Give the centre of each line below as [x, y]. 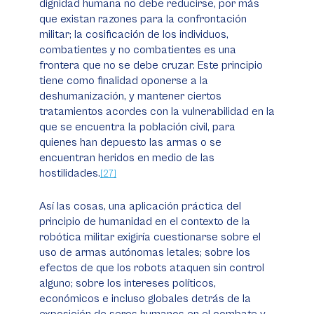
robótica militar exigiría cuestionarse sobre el [150, 237]
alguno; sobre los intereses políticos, [128, 283]
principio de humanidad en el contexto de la [145, 221]
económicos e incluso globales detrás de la [145, 299]
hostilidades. [70, 173]
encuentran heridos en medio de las [127, 158]
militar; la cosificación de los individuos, [134, 34]
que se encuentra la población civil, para [137, 127]
